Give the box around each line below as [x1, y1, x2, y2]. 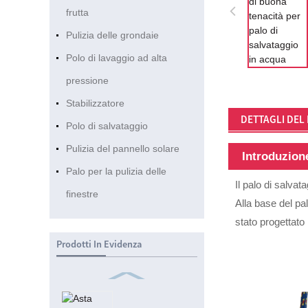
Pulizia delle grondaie [65, 30, 159, 41]
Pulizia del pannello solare [65, 143, 179, 155]
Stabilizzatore [65, 98, 124, 109]
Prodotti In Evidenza [56, 237, 142, 250]
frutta [65, 7, 89, 19]
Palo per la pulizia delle [65, 166, 166, 177]
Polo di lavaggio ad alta [65, 52, 167, 64]
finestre [65, 188, 98, 200]
